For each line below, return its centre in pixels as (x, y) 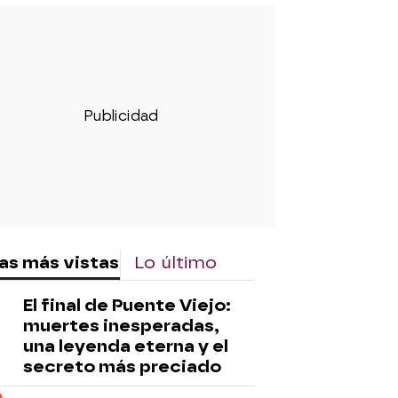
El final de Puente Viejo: (127, 305)
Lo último (175, 262)
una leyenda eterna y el (126, 346)
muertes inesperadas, (121, 325)
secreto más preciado (122, 366)
